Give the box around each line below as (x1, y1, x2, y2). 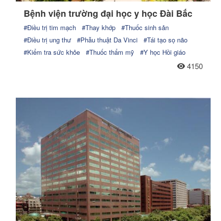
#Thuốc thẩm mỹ (86, 47, 134, 57)
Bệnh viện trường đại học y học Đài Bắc (24, 6, 192, 20)
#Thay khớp (82, 22, 115, 32)
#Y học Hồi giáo (140, 47, 185, 57)
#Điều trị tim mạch (24, 22, 76, 32)
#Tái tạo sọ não (144, 35, 187, 44)
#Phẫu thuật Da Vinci (77, 35, 138, 44)
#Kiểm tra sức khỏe (24, 47, 80, 57)
